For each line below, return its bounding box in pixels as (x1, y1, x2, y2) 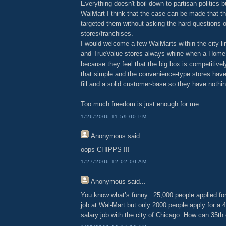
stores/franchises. (81, 29, 133, 37)
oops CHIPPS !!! (81, 145, 130, 153)
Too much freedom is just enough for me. (81, 100, 201, 108)
